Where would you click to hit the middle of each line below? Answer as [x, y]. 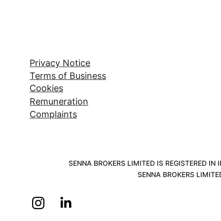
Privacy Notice [60, 63]
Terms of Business [68, 76]
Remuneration [59, 101]
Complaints [53, 114]
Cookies [46, 88]
